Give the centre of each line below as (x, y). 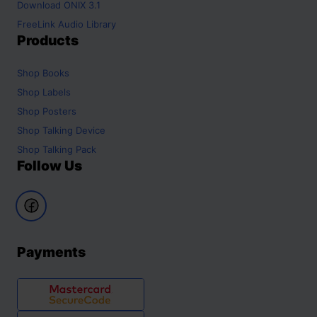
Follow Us (50, 165)
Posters (59, 111)
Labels (57, 92)
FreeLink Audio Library (67, 24)
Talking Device (74, 130)
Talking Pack (69, 149)
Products (48, 40)
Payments (51, 252)
